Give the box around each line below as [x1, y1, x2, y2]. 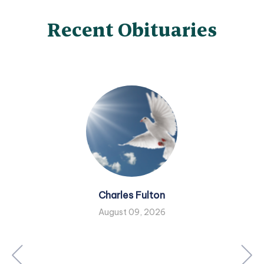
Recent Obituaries [47, 18, 217, 42]
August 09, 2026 [98, 207, 166, 218]
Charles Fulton [98, 189, 166, 202]
